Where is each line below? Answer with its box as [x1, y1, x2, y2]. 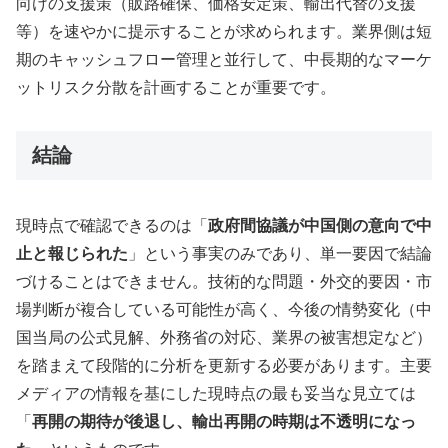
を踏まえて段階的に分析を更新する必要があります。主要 [16, 357, 432, 375]
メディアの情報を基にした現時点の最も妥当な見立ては [16, 385, 416, 403]
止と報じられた [16, 245, 128, 263]
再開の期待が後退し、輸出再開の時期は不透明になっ [32, 413, 416, 431]
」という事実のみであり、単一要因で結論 [128, 245, 432, 263]
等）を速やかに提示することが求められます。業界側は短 [16, 22, 432, 40]
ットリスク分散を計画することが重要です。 [16, 78, 336, 96]
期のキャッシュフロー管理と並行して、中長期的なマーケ [16, 50, 432, 68]
